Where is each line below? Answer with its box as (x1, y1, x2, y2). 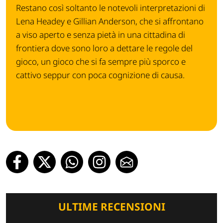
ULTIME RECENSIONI (58, 200, 165, 214)
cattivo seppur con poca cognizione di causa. (16, 69, 185, 81)
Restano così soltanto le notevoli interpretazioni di (16, 2, 205, 14)
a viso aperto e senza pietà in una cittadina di (16, 29, 185, 41)
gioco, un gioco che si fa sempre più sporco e (16, 56, 186, 68)
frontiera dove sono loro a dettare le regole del (16, 42, 193, 54)
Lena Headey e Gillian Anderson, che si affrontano (16, 15, 204, 27)
